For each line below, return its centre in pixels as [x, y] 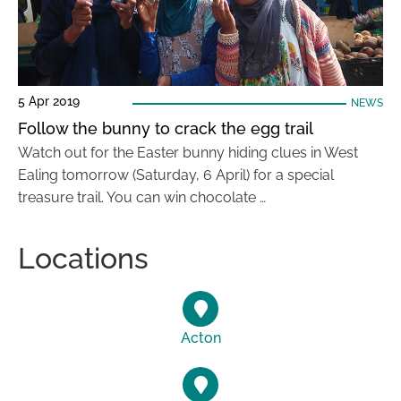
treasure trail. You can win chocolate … [142, 197]
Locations [83, 258]
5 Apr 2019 [49, 101]
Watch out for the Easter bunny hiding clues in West [188, 153]
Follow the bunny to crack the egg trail [166, 128]
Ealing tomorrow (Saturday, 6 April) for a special [176, 175]
